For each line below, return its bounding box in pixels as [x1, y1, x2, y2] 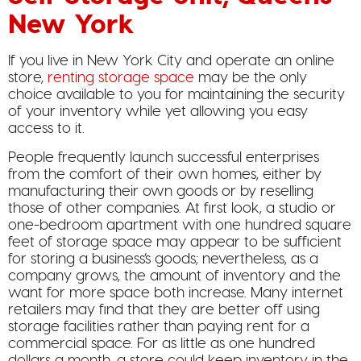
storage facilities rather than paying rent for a [8, 317, 309, 335]
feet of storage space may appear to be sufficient [8, 233, 342, 251]
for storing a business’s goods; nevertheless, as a [8, 250, 318, 268]
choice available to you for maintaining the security [8, 85, 345, 103]
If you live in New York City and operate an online [8, 52, 334, 69]
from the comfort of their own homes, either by [8, 165, 322, 183]
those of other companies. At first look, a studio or [8, 199, 336, 217]
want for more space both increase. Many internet [8, 284, 343, 301]
